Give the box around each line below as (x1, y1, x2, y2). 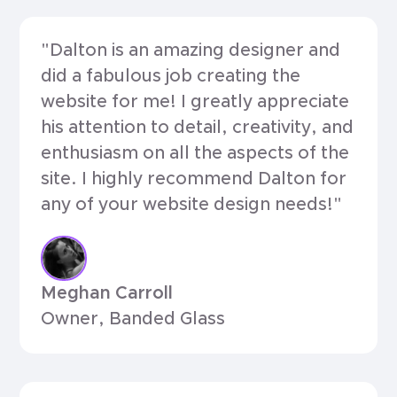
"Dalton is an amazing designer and (41, 41, 341, 59)
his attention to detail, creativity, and (41, 118, 354, 136)
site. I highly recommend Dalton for (41, 169, 347, 188)
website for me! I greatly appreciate (41, 92, 350, 111)
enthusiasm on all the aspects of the (41, 144, 350, 162)
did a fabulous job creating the (41, 66, 301, 85)
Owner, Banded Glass (41, 310, 226, 329)
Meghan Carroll (41, 284, 174, 303)
